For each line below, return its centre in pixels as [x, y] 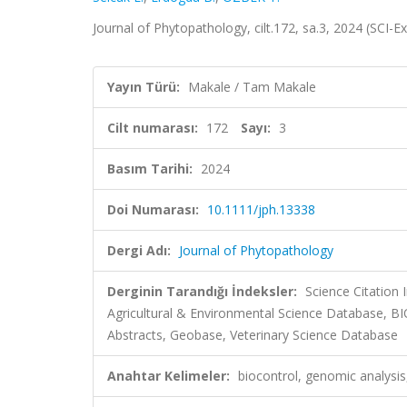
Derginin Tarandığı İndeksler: [202, 291]
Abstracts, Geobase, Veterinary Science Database [253, 335]
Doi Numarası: [153, 209]
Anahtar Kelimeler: [169, 376]
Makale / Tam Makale [252, 87]
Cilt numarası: [153, 128]
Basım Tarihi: [150, 169]
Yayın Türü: [144, 87]
